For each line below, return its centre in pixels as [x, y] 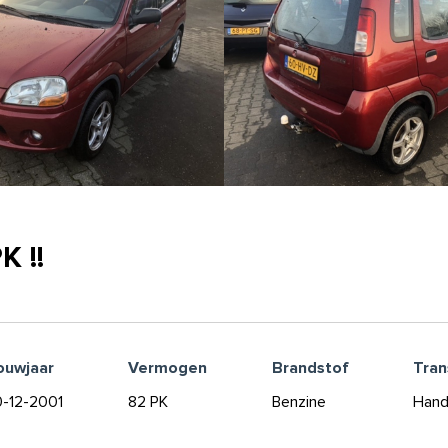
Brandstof [310, 368]
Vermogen [167, 368]
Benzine [299, 402]
